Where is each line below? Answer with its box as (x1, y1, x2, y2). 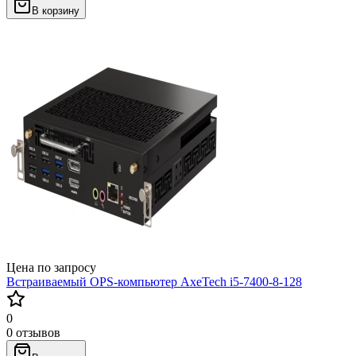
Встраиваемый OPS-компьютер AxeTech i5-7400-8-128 (6, 274, 302, 288)
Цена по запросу (6, 260, 96, 274)
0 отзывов (6, 325, 60, 339)
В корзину (32, 4, 79, 17)
